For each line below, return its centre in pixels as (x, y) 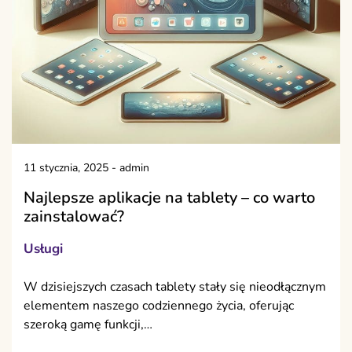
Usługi (43, 249)
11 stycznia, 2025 (66, 168)
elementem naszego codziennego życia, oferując (159, 306)
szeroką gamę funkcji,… (88, 325)
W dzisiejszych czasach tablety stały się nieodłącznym (175, 287)
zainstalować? (74, 217)
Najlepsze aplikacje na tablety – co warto (169, 198)
